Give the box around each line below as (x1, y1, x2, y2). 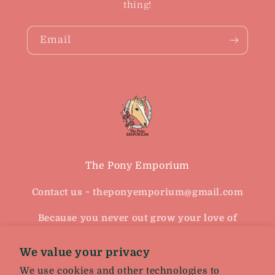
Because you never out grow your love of (37, 212, 238, 223)
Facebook (118, 257, 161, 268)
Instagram (144, 257, 190, 268)
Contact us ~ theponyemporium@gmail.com (31, 187, 244, 198)
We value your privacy (20, 246, 150, 258)
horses (121, 229, 154, 240)
